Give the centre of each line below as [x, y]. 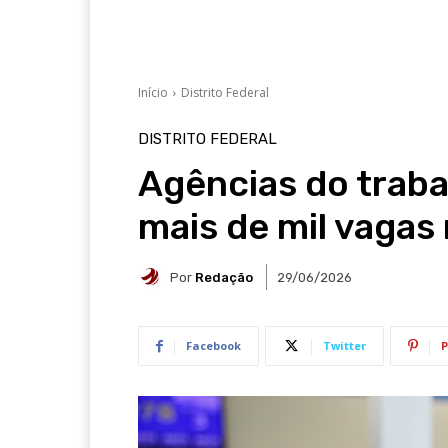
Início [153, 92]
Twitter [344, 345]
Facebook [213, 345]
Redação [224, 277]
